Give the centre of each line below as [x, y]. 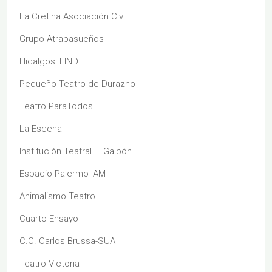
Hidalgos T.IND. [50, 61]
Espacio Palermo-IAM [63, 174]
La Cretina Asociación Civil [73, 16]
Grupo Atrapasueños [62, 39]
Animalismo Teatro [57, 196]
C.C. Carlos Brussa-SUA [67, 241]
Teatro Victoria [49, 263]
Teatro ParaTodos [56, 106]
